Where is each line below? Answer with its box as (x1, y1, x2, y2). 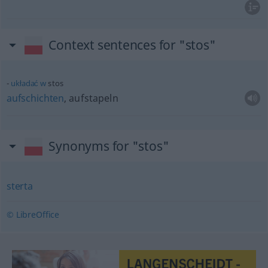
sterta (6, 179, 33, 193)
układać (11, 78, 39, 89)
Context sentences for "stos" (48, 36, 216, 53)
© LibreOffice (6, 209, 60, 220)
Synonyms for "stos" (48, 138, 169, 154)
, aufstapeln (64, 92, 118, 105)
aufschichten (6, 92, 65, 105)
